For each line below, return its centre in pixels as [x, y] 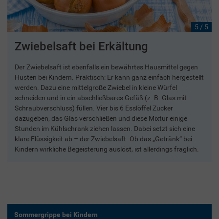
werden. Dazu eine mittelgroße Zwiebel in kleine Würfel [96, 87]
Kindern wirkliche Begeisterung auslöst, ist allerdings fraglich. [107, 149]
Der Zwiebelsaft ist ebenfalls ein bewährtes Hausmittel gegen [106, 67]
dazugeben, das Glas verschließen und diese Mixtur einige [101, 118]
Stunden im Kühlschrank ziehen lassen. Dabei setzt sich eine [105, 128]
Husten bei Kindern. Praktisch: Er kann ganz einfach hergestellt [109, 77]
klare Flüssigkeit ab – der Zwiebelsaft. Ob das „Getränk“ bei [103, 139]
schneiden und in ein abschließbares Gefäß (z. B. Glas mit [101, 98]
